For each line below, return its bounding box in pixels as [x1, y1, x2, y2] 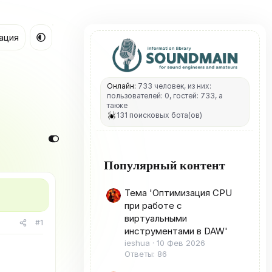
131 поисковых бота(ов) [117, 110, 202, 120]
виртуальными [124, 212, 187, 225]
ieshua [124, 238, 150, 248]
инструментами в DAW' [124, 225, 228, 237]
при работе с [124, 200, 182, 212]
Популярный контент [104, 157, 225, 172]
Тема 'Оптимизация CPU [124, 187, 232, 199]
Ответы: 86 [124, 249, 167, 259]
